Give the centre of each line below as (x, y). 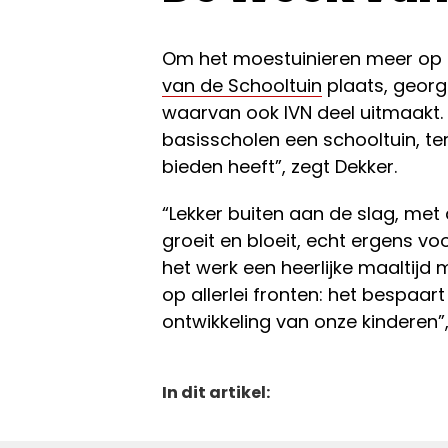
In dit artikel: (216, 392)
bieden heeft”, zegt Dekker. (279, 166)
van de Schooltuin (242, 85)
